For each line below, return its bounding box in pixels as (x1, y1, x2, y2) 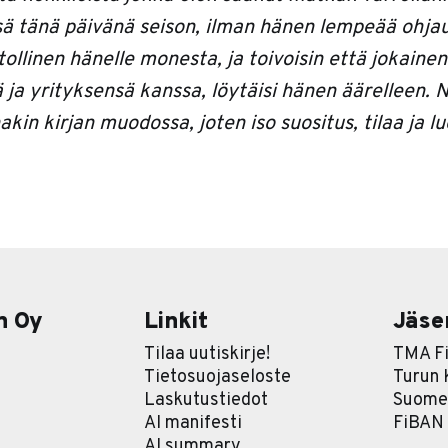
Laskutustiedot (144, 389, 269, 413)
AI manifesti (144, 412, 243, 436)
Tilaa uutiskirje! (144, 343, 271, 367)
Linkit (144, 308, 208, 338)
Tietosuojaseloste (144, 366, 292, 390)
